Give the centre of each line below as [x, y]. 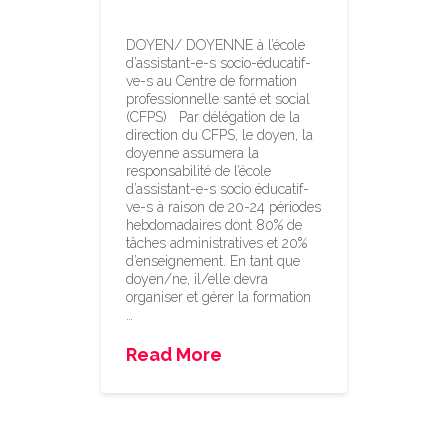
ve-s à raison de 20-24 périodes [224, 206]
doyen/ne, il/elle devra [197, 278]
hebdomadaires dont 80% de [214, 224]
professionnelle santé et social [218, 98]
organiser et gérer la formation [219, 296]
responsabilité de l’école [199, 170]
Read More [174, 355]
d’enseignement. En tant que [213, 260]
